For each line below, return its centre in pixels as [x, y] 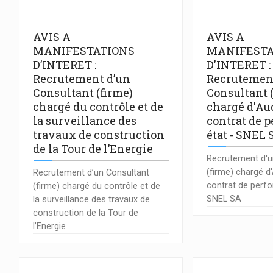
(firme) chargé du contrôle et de [97, 186]
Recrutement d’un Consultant [91, 172]
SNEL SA [224, 199]
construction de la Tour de [86, 213]
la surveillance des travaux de [91, 199]
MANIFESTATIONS [84, 51]
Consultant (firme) [83, 93]
